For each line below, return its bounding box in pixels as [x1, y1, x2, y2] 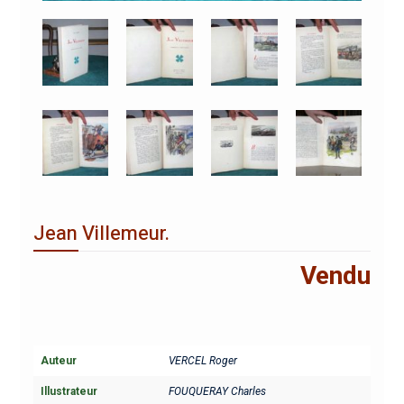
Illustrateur [40, 385, 97, 399]
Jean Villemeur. [32, 219, 170, 249]
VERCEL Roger [168, 354, 237, 368]
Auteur [40, 354, 77, 368]
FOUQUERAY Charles [168, 385, 266, 399]
